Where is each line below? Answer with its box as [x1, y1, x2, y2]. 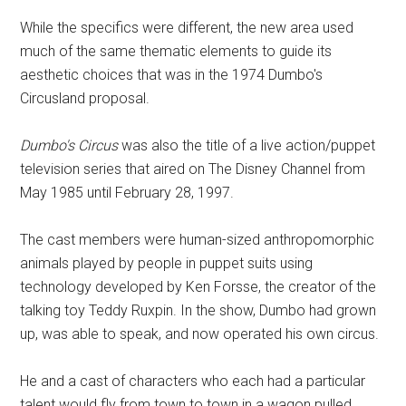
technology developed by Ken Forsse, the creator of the [20, 277, 377, 295]
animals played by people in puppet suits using [20, 254, 314, 272]
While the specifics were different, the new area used [20, 18, 354, 36]
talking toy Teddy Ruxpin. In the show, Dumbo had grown [20, 301, 377, 319]
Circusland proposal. [20, 89, 150, 107]
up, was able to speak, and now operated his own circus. [20, 324, 380, 343]
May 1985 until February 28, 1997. [20, 183, 235, 201]
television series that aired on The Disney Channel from [20, 159, 366, 178]
